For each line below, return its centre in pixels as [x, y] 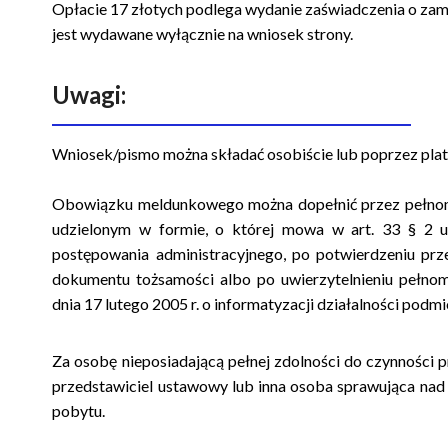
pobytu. [79, 410]
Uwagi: [89, 94]
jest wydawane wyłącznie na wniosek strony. [203, 33]
